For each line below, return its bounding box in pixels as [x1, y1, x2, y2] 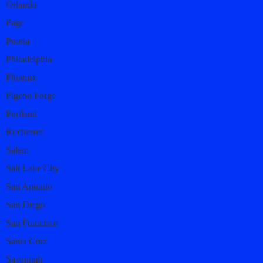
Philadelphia [6, 53, 52, 64]
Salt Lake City [6, 163, 59, 173]
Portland [6, 108, 37, 119]
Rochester [6, 126, 43, 137]
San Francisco [6, 217, 58, 228]
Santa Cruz [6, 235, 47, 246]
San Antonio [6, 181, 52, 191]
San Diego [6, 199, 45, 210]
